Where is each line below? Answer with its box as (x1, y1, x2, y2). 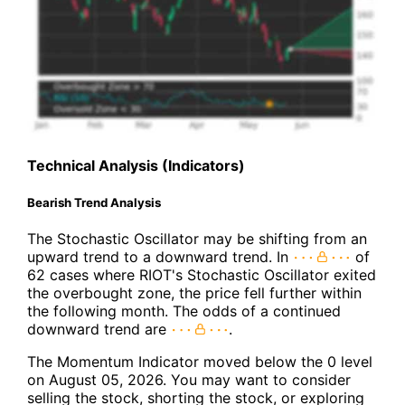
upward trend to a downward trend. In (27, 247, 293, 266)
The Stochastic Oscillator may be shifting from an (27, 229, 367, 248)
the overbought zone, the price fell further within (27, 283, 362, 302)
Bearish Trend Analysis (27, 194, 161, 210)
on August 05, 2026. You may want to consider (27, 370, 351, 389)
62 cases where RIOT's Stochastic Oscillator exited (27, 265, 376, 284)
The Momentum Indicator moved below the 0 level (27, 352, 372, 371)
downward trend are (27, 319, 171, 338)
